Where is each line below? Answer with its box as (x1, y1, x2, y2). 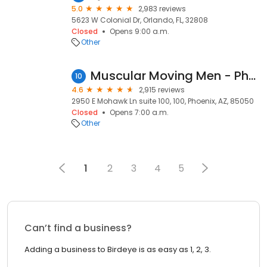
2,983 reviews (138, 4, 186, 14)
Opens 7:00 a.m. (110, 107, 169, 117)
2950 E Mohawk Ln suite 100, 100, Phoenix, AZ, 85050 (72, 96, 254, 106)
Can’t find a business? (24, 221, 132, 235)
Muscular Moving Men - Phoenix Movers (249, 67, 256, 84)
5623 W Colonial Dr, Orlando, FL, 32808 (72, 15, 208, 25)
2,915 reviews (139, 85, 185, 95)
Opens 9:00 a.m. (110, 26, 169, 36)
